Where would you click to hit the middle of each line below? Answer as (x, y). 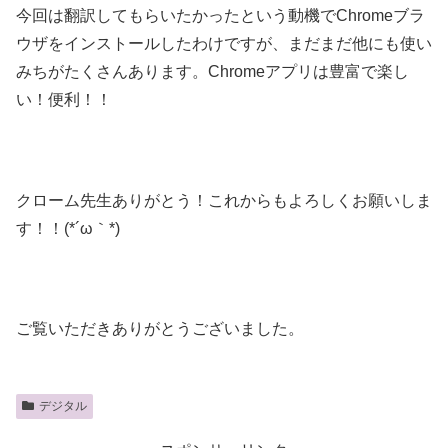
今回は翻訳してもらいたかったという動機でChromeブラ (220, 15)
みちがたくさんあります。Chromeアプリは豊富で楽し (212, 71)
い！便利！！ (64, 99)
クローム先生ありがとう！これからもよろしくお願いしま (224, 200)
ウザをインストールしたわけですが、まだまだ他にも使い (224, 43)
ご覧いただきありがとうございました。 (160, 329)
